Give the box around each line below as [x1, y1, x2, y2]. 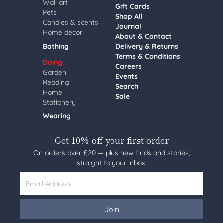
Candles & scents [43, 18, 98, 27]
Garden [43, 68, 66, 77]
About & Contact [115, 32, 172, 41]
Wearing [43, 111, 71, 120]
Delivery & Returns [115, 42, 178, 51]
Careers [115, 62, 142, 71]
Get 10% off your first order [54, 133, 169, 146]
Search [115, 82, 138, 91]
